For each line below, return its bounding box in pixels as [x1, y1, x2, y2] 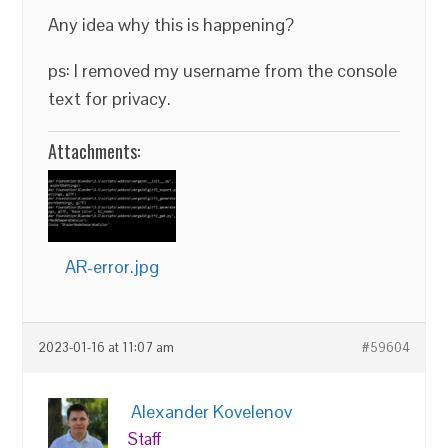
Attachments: [48, 138, 141, 164]
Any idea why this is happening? [48, 13, 295, 36]
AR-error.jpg [65, 254, 160, 278]
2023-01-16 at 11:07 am [38, 339, 175, 356]
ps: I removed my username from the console [48, 59, 398, 82]
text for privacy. [48, 87, 172, 110]
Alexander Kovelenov [131, 399, 293, 423]
